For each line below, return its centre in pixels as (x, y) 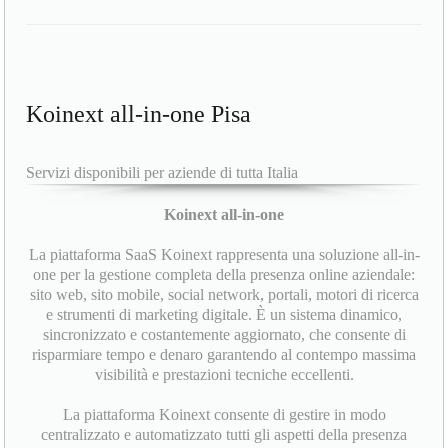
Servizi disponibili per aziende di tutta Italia (162, 173)
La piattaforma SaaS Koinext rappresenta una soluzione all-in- (224, 255)
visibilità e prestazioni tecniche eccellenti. (224, 375)
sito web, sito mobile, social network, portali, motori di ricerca (224, 295)
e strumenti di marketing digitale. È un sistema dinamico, (224, 315)
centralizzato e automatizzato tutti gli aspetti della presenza (224, 435)
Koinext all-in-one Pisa (139, 114)
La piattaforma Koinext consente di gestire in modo (224, 415)
